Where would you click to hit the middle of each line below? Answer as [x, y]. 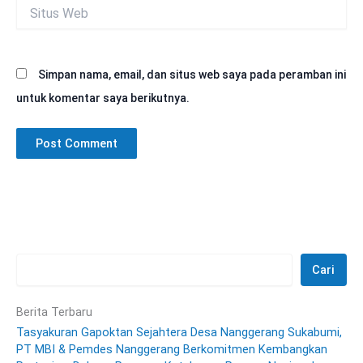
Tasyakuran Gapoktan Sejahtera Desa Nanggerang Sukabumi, [179, 332]
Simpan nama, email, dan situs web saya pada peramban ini [192, 75]
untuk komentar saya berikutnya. [103, 98]
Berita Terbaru [54, 312]
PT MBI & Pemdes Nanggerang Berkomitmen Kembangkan [172, 349]
